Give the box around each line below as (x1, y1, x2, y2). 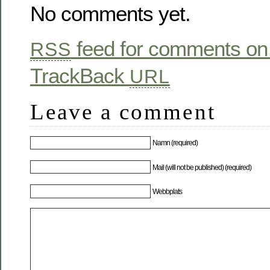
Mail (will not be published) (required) (152, 163, 252, 172)
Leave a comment (30, 99, 216, 124)
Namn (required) (152, 139, 198, 148)
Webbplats (152, 187, 183, 196)
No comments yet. (30, 2, 190, 26)
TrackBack (30, 63, 130, 87)
